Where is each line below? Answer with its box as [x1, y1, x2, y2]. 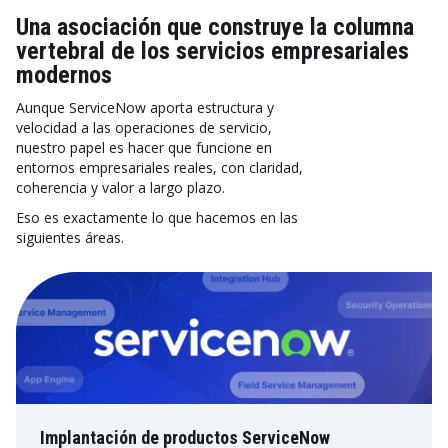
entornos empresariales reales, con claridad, [16, 158, 303, 177]
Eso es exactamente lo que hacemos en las [16, 208, 298, 227]
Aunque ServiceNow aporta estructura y [16, 98, 274, 117]
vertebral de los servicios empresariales [16, 37, 409, 65]
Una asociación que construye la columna [16, 13, 414, 41]
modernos [16, 61, 112, 89]
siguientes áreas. [16, 228, 124, 247]
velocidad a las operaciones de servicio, [16, 118, 272, 137]
